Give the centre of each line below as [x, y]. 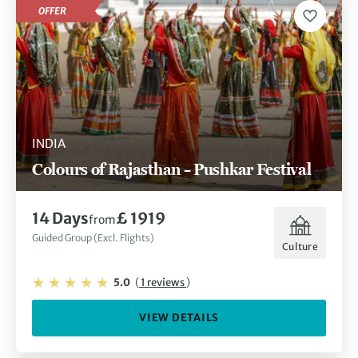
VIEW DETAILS [179, 318]
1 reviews [163, 283]
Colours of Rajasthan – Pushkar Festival [172, 169]
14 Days [60, 219]
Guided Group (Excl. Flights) [93, 238]
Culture [300, 246]
